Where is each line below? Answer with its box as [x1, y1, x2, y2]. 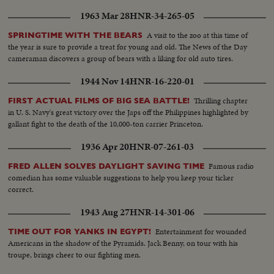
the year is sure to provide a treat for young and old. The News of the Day [8, 40, 248, 53]
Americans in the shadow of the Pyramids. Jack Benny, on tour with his [8, 237, 239, 249]
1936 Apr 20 [80, 139, 129, 154]
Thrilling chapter [194, 94, 248, 106]
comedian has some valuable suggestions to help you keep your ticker [8, 171, 234, 183]
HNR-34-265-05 [129, 9, 194, 23]
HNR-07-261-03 [128, 139, 194, 154]
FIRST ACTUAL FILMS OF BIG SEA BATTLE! [8, 95, 190, 105]
